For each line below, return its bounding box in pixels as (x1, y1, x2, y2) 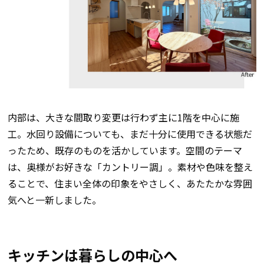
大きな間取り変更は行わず (45, 110, 159, 125)
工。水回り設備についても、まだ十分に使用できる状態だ (7, 127, 252, 141)
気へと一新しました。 (7, 193, 101, 207)
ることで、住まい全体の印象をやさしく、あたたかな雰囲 (7, 176, 252, 191)
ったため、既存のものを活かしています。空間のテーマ (7, 143, 242, 158)
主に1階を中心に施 (158, 110, 239, 125)
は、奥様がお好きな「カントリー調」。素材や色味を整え (7, 160, 253, 174)
